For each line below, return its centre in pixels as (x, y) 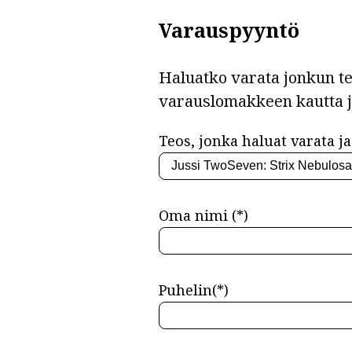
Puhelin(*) (193, 290)
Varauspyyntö (229, 29)
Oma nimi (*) (203, 215)
